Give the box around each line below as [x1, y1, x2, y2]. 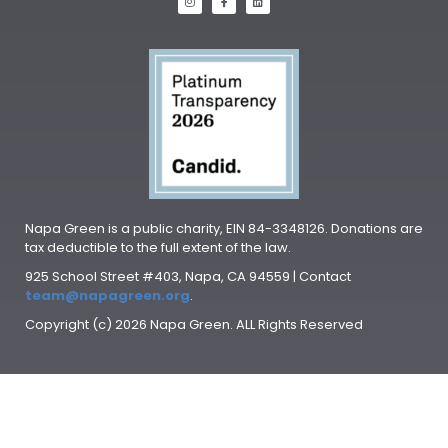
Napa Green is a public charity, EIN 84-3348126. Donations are [25, 218, 423, 238]
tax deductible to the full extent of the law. [25, 237, 294, 257]
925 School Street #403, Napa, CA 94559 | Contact [25, 266, 351, 286]
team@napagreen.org [25, 285, 190, 305]
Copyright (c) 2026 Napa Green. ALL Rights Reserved [25, 314, 363, 334]
